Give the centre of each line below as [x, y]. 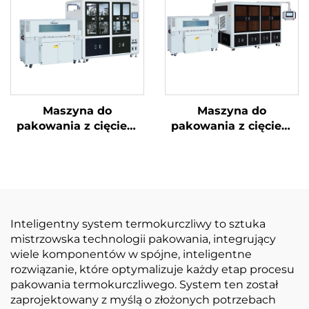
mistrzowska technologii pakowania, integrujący [143, 239]
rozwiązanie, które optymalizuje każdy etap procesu [152, 269]
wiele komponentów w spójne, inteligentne [131, 254]
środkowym [77, 171]
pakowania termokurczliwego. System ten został [144, 284]
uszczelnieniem [77, 156]
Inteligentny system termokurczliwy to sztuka [138, 223]
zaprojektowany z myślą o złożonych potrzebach [143, 299]
